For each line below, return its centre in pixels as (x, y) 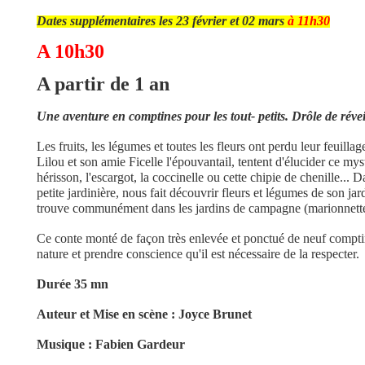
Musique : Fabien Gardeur (112, 344)
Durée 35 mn (72, 284)
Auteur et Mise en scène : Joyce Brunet (145, 314)
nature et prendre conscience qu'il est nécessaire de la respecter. (198, 254)
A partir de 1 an (103, 84)
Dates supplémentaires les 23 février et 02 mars (162, 21)
